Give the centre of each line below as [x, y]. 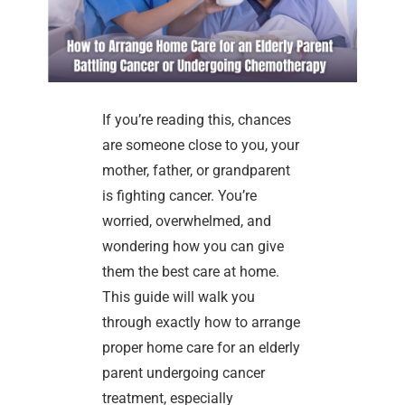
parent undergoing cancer [184, 372]
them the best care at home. [191, 271]
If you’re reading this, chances [197, 119]
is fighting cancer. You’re [180, 195]
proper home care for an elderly [202, 347]
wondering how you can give [193, 246]
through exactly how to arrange [202, 322]
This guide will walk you [179, 297]
